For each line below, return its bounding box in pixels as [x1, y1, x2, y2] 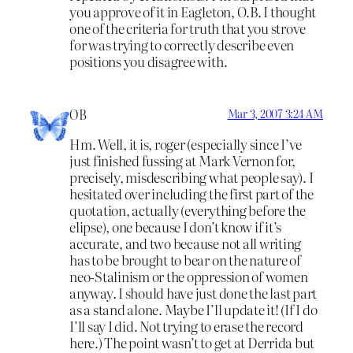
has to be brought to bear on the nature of [69, 250, 301, 270]
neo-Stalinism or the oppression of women [69, 266, 308, 287]
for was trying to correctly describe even [69, 34, 295, 54]
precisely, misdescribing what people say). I [69, 167, 314, 188]
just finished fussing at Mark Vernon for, [69, 150, 296, 171]
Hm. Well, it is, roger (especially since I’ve [69, 134, 303, 154]
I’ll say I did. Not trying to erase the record [69, 316, 303, 336]
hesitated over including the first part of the [69, 184, 314, 204]
